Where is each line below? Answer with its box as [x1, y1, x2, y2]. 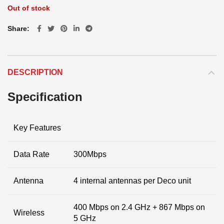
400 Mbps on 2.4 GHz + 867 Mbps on [73, 203, 205, 211]
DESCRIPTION [7, 68, 63, 76]
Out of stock [7, 4, 50, 12]
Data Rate [13, 150, 49, 158]
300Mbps [73, 150, 106, 158]
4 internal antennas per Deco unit [73, 176, 191, 185]
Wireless [13, 208, 44, 217]
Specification [7, 90, 82, 103]
